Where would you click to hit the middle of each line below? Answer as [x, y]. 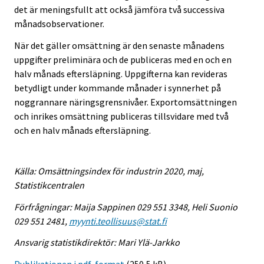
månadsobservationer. [59, 24]
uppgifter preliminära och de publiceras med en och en [123, 59]
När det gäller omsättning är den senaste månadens [119, 45]
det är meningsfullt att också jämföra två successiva [119, 10]
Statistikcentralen [49, 185]
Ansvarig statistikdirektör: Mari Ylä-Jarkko [97, 242]
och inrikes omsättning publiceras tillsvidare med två [121, 116]
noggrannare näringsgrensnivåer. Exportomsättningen [126, 102]
